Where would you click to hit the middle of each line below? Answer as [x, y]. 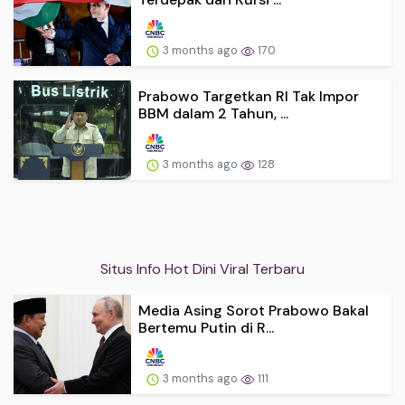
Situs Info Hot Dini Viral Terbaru [202, 269]
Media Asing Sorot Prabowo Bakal [254, 311]
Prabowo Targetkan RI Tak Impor [249, 96]
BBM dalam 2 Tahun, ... [213, 113]
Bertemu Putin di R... [206, 328]
